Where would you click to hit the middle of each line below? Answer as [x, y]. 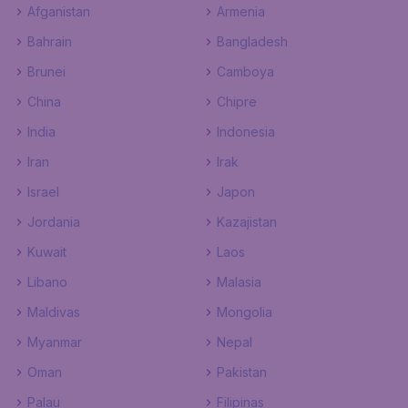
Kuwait [47, 252]
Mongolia [245, 312]
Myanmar [55, 342]
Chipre [237, 102]
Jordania [54, 222]
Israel [43, 192]
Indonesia [246, 132]
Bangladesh [252, 41]
